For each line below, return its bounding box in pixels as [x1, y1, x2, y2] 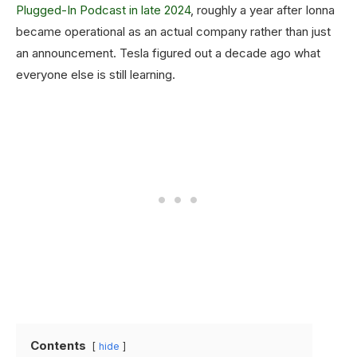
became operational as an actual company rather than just [16, 24, 331, 40]
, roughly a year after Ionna [190, 2, 335, 18]
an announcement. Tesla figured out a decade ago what [16, 45, 320, 61]
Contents [30, 338, 86, 354]
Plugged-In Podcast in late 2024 [16, 2, 190, 18]
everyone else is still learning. [16, 67, 175, 83]
